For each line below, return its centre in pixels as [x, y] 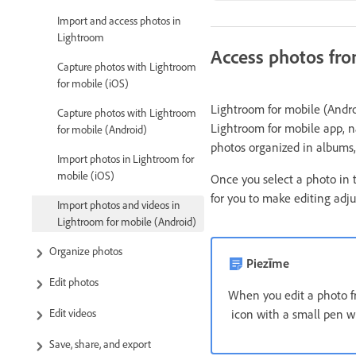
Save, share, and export [100, 345]
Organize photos [86, 251]
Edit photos [74, 282]
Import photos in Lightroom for [126, 159]
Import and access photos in [119, 21]
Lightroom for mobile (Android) [127, 222]
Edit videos [73, 313]
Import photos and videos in [118, 205]
